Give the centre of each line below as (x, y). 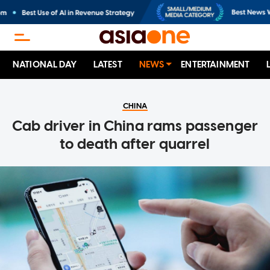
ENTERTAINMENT (215, 65)
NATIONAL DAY (45, 65)
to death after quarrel (135, 144)
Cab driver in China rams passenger (135, 126)
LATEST (108, 65)
